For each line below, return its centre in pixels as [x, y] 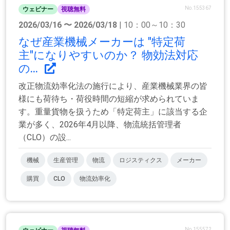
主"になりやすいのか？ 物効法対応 [108, 55]
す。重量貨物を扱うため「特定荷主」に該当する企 [113, 112]
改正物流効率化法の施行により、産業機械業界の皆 [113, 86]
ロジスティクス [141, 160]
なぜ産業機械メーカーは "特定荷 [102, 42]
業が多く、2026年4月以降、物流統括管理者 [100, 125]
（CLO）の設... [45, 138]
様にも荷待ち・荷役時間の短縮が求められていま [109, 99]
